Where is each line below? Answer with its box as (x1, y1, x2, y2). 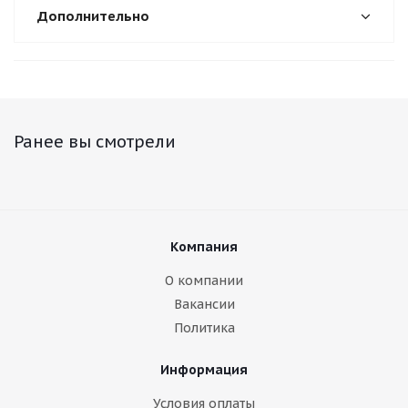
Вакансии (173, 296, 235, 312)
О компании (165, 272, 243, 289)
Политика (173, 320, 235, 336)
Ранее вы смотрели (14, 131, 176, 152)
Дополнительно (37, 7, 149, 25)
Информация (160, 362, 248, 378)
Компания (170, 239, 238, 255)
